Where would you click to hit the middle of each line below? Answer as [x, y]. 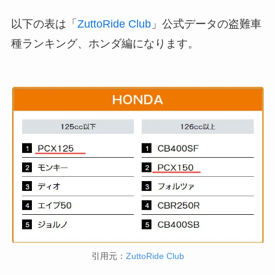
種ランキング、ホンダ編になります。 [105, 43]
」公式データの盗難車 [206, 24]
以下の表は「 [44, 24]
